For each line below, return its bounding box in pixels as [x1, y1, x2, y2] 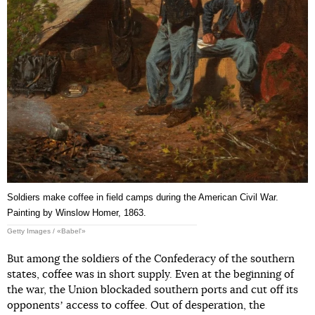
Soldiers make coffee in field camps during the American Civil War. [7, 192, 278, 203]
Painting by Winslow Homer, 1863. [7, 207, 146, 219]
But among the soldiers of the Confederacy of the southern [7, 254, 295, 265]
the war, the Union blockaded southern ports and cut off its [7, 285, 298, 296]
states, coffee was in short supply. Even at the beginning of [7, 269, 294, 281]
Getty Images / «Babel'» [7, 227, 86, 236]
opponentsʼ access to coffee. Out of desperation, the [7, 300, 265, 311]
